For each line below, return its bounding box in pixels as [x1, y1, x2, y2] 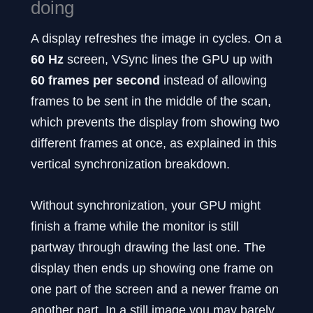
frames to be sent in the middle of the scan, [31, 94, 271, 109]
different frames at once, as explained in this [31, 136, 277, 151]
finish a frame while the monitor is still [31, 219, 239, 234]
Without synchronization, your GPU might [31, 198, 261, 213]
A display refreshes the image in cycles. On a [31, 31, 282, 46]
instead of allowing [160, 73, 267, 88]
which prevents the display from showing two [31, 115, 279, 130]
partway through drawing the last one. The [31, 240, 265, 255]
